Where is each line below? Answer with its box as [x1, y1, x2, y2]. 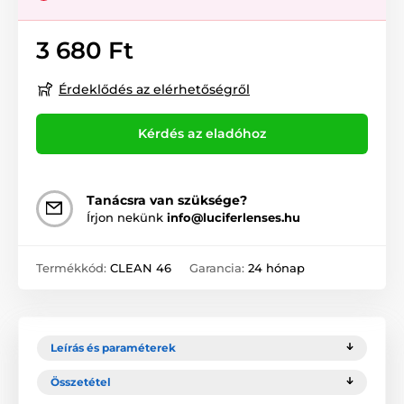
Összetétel [50, 375, 111, 390]
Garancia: [189, 261, 248, 276]
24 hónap [248, 261, 305, 276]
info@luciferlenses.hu [167, 210, 300, 225]
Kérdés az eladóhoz [138, 125, 266, 142]
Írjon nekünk [87, 210, 167, 225]
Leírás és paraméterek [50, 341, 176, 355]
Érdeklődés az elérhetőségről [59, 81, 250, 98]
